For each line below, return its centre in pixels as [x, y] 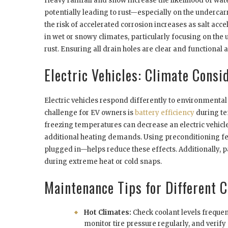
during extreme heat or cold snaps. [103, 162]
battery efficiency [165, 113]
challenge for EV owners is [90, 113]
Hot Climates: [108, 213]
